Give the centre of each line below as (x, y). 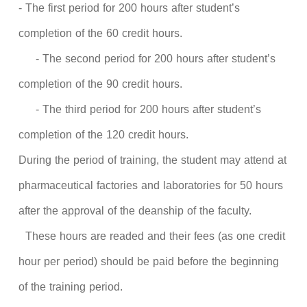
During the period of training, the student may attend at (153, 160)
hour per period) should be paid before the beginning (149, 261)
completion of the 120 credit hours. (104, 134)
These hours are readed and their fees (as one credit (152, 236)
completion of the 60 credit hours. (101, 33)
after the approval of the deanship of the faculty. (135, 210)
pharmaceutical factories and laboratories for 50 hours (151, 185)
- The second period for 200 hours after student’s (147, 58)
